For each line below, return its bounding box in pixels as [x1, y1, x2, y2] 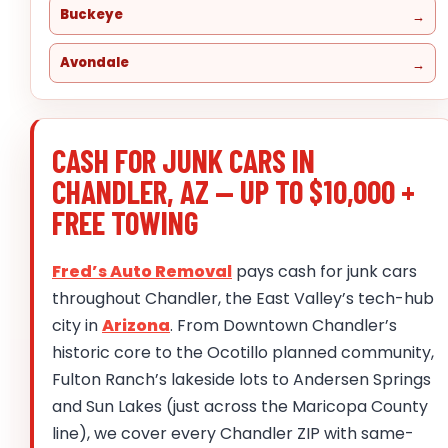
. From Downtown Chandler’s [170, 314, 397, 338]
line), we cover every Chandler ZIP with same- [52, 422, 414, 446]
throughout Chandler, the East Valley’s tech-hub [52, 287, 434, 311]
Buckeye [60, 5, 123, 25]
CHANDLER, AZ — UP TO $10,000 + [52, 173, 415, 211]
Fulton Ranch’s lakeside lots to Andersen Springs [52, 368, 431, 392]
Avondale [60, 53, 129, 73]
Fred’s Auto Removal [52, 260, 232, 284]
